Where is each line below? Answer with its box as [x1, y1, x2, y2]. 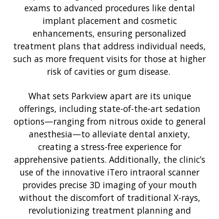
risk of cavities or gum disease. [46, 66, 173, 78]
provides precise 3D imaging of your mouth [22, 179, 197, 191]
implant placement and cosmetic [42, 15, 177, 27]
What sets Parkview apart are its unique [28, 90, 191, 102]
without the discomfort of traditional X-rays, [19, 192, 200, 204]
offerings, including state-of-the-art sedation [19, 103, 200, 115]
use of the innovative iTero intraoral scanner [20, 166, 199, 178]
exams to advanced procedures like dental [24, 2, 195, 14]
